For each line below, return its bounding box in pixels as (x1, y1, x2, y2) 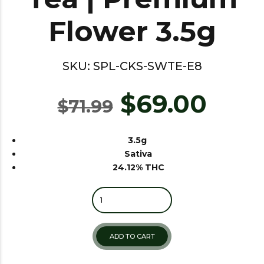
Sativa (124, 148, 152, 159)
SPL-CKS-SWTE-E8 (93, 58, 202, 73)
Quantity (131, 187, 167, 198)
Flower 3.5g (48, 14, 216, 49)
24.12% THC (112, 161, 164, 173)
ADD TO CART (109, 232, 155, 241)
